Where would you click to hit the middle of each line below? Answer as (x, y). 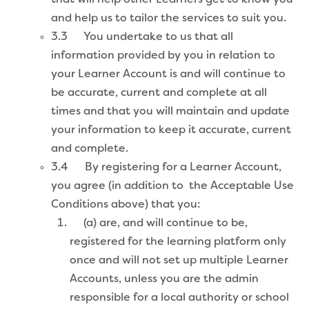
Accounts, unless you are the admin (164, 279)
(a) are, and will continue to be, (159, 223)
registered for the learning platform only (178, 242)
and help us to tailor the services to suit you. (169, 18)
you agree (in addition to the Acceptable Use (172, 186)
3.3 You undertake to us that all (142, 37)
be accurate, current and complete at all (159, 93)
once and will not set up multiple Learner (179, 260)
